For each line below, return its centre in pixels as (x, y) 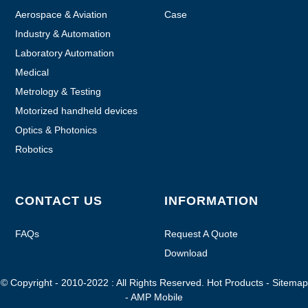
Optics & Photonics (56, 130)
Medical (32, 72)
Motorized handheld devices (77, 110)
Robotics (34, 149)
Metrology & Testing (58, 91)
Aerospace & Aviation (62, 14)
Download (186, 253)
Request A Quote (201, 233)
